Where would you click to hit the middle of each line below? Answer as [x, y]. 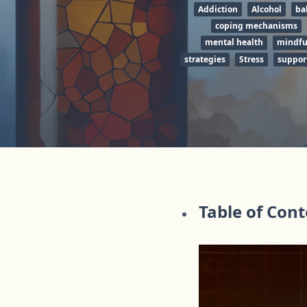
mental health [234, 42]
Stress [251, 59]
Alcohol [267, 9]
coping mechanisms [256, 25]
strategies [205, 59]
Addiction [218, 9]
